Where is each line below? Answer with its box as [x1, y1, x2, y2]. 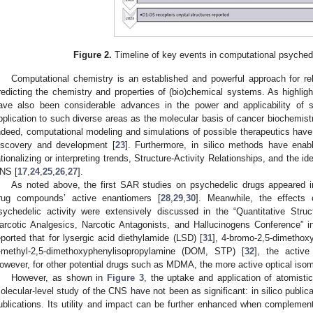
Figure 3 [107, 272, 144, 284]
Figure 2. [73, 49, 112, 60]
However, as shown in [11, 272, 108, 284]
